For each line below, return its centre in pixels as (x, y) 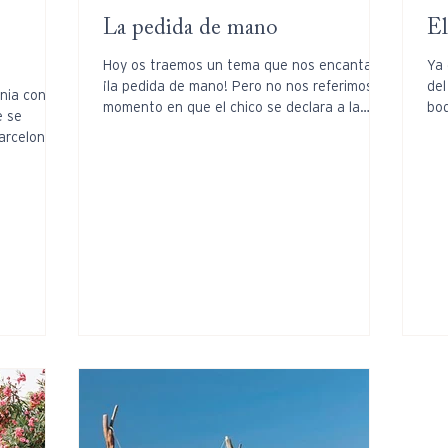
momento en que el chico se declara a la (231, 106)
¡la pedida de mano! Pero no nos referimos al (245, 85)
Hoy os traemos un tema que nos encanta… (242, 64)
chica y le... (138, 127)
